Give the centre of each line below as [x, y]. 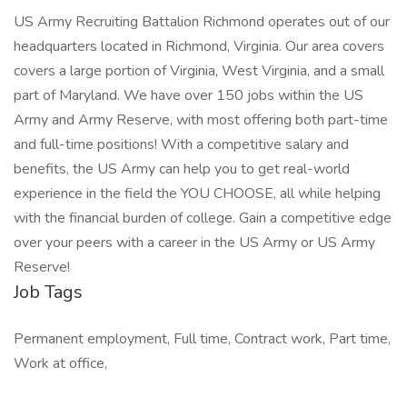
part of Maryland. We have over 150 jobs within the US [189, 95]
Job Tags [48, 292]
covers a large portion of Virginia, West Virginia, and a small [199, 71]
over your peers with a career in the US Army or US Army [194, 243]
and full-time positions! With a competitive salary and [181, 144]
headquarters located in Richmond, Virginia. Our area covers [199, 46]
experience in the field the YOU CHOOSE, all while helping [197, 194]
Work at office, [60, 363]
